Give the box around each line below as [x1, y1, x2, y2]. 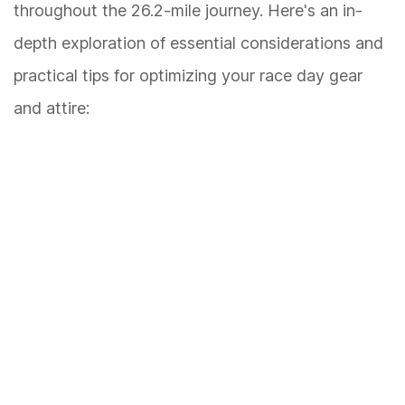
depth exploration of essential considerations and [14, 33, 383, 52]
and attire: [14, 98, 89, 118]
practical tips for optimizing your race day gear [14, 65, 363, 85]
